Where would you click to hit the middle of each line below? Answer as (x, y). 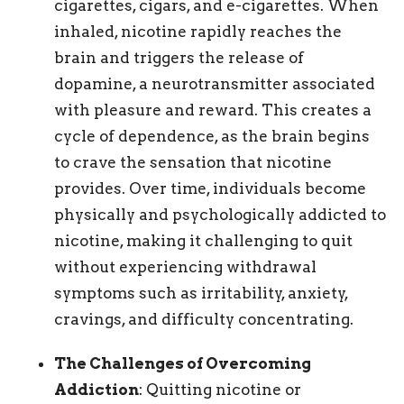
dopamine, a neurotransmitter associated (215, 84)
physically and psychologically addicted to (220, 215)
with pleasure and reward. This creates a (213, 110)
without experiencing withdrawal (185, 267)
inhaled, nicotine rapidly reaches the (198, 32)
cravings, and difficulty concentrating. (204, 320)
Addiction (96, 390)
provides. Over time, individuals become (210, 189)
